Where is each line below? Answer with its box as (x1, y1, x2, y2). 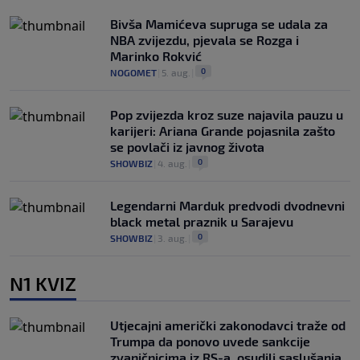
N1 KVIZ (10, 271, 76, 295)
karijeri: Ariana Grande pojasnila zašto (110, 122, 335, 138)
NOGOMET (110, 66, 157, 78)
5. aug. (162, 66, 190, 78)
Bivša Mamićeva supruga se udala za (110, 15, 328, 31)
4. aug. (157, 157, 187, 169)
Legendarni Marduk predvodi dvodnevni (110, 197, 345, 213)
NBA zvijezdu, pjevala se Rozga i (110, 31, 299, 47)
